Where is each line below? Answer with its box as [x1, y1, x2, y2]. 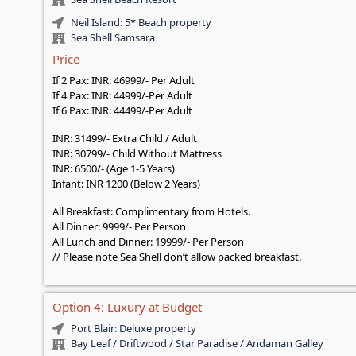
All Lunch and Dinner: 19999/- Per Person [52, 234, 245, 250]
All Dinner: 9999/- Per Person [52, 219, 187, 234]
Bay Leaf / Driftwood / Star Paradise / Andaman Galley [70, 336, 323, 351]
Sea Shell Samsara [70, 30, 155, 45]
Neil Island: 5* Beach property [70, 15, 211, 30]
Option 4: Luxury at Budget [52, 299, 203, 315]
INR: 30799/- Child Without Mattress [52, 146, 222, 161]
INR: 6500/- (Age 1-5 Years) [52, 161, 176, 176]
